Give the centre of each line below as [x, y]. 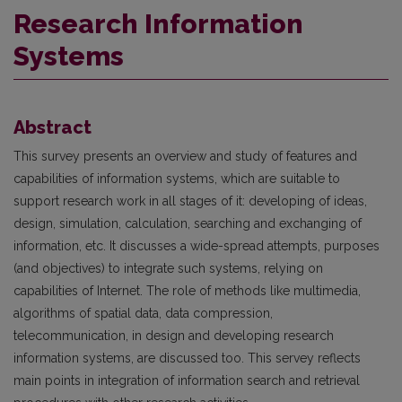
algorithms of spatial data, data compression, [143, 314]
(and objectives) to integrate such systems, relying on [168, 269]
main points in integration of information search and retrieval [187, 381]
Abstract [52, 128]
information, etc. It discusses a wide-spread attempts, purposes [197, 246]
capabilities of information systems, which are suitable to [177, 179]
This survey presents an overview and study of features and [185, 157]
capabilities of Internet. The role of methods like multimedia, [187, 291]
